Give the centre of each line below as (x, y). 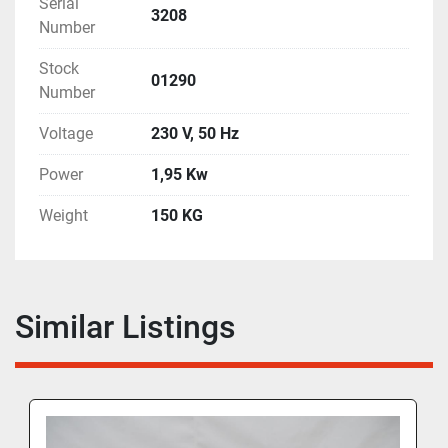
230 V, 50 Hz (195, 134)
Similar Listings (135, 327)
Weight (63, 216)
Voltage (66, 134)
